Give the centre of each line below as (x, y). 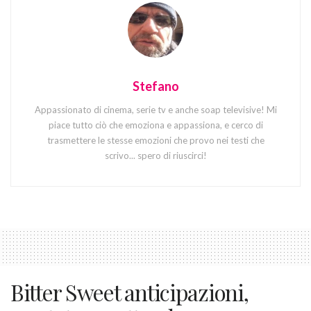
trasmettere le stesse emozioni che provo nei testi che (155, 141)
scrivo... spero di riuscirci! (155, 156)
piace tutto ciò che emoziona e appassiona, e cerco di (155, 125)
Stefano (155, 86)
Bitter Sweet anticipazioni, (129, 292)
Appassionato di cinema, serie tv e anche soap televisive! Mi (155, 110)
